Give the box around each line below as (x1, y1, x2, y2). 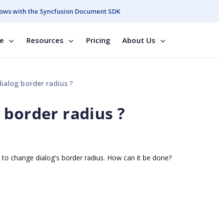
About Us (122, 35, 155, 45)
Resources (26, 35, 64, 45)
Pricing (86, 35, 110, 45)
